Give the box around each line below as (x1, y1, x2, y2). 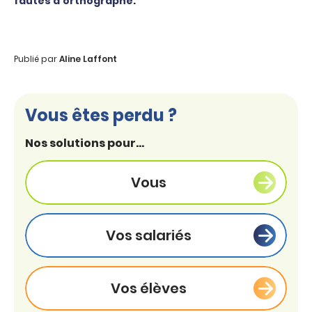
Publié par (14, 53, 59, 65)
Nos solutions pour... (25, 135, 144, 151)
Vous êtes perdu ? (25, 104, 177, 127)
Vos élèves (111, 279, 187, 298)
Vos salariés (106, 226, 192, 245)
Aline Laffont (59, 53, 117, 65)
